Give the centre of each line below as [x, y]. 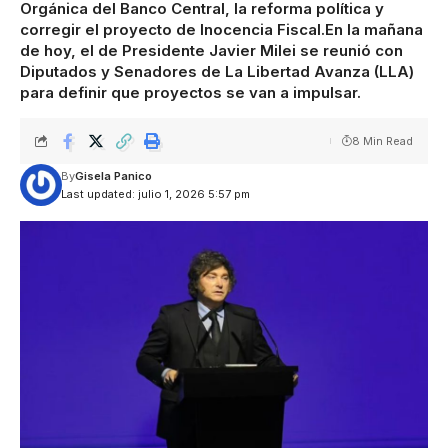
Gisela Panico [113, 176]
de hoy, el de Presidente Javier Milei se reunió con [211, 50]
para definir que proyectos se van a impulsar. [190, 92]
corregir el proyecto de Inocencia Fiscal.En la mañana [221, 29]
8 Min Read [382, 141]
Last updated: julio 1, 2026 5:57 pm [155, 194]
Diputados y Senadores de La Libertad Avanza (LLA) [217, 71]
